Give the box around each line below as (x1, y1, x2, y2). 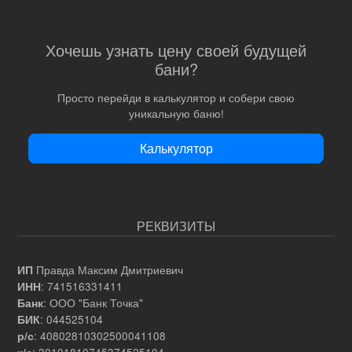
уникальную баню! (128, 104, 224, 121)
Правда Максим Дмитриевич (33, 261, 183, 277)
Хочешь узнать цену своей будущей (46, 38, 306, 62)
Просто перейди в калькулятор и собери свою (57, 89, 295, 105)
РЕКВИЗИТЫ (137, 216, 215, 235)
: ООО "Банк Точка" (43, 294, 143, 310)
